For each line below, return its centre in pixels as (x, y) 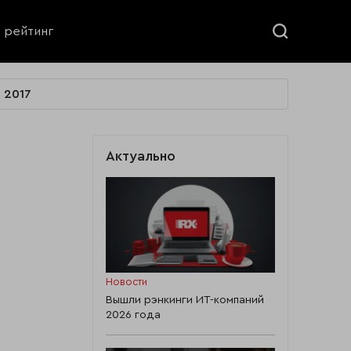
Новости (126, 282)
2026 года (133, 314)
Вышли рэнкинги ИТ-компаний (185, 299)
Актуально (140, 157)
